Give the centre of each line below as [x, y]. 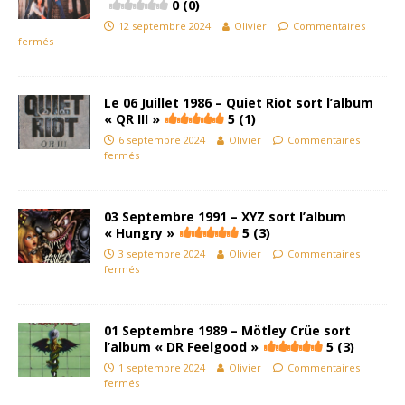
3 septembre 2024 [162, 254]
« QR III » [132, 119]
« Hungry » [139, 233]
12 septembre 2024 [165, 26]
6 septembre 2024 [162, 140]
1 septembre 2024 [162, 367]
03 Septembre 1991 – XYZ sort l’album [225, 217]
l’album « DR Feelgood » [181, 347]
